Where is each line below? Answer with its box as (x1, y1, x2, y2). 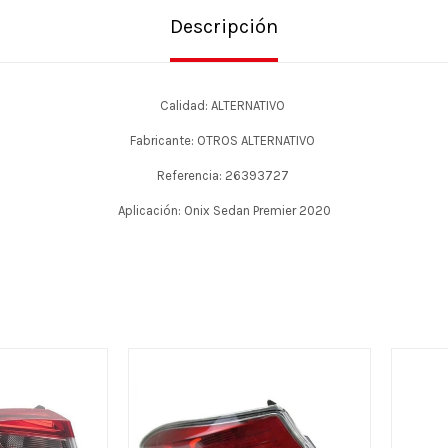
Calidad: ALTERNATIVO (160, 98, 288, 113)
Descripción (170, 15, 278, 38)
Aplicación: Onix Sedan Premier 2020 (117, 203, 331, 218)
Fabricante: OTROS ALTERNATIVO (130, 133, 318, 148)
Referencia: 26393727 (156, 168, 292, 183)
